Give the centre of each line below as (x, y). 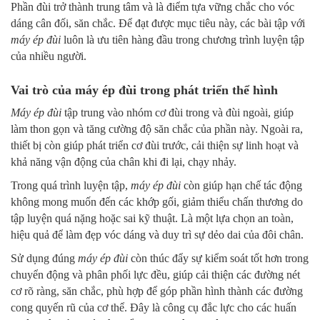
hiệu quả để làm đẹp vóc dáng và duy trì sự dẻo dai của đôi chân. (157, 235)
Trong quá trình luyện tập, (71, 186)
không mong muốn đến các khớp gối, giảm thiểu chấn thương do (157, 202)
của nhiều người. (49, 56)
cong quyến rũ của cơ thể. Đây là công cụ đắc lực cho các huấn (154, 308)
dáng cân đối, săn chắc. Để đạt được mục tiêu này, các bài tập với (158, 24)
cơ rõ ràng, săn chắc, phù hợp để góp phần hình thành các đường (157, 291)
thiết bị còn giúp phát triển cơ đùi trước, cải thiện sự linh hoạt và (155, 146)
